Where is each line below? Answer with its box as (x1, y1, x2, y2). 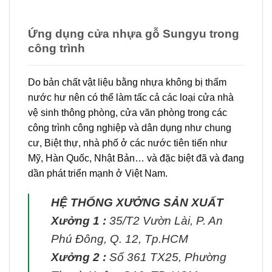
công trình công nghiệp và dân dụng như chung (28, 123, 231, 134)
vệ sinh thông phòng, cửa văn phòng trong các (28, 107, 227, 118)
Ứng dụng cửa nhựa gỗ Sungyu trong (28, 27, 239, 41)
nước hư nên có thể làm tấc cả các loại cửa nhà (28, 92, 234, 103)
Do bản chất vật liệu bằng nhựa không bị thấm (28, 77, 226, 88)
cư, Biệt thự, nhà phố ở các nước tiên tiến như (28, 138, 228, 149)
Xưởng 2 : (51, 250, 106, 263)
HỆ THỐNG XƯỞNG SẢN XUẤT (51, 195, 223, 209)
